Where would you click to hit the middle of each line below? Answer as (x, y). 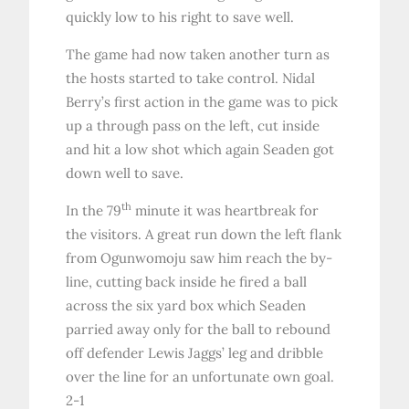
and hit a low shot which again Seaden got (200, 150)
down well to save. (125, 173)
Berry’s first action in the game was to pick (202, 102)
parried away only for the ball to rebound (199, 330)
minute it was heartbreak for (225, 211)
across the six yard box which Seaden (186, 306)
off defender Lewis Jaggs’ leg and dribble (195, 353)
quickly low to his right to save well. (180, 17)
